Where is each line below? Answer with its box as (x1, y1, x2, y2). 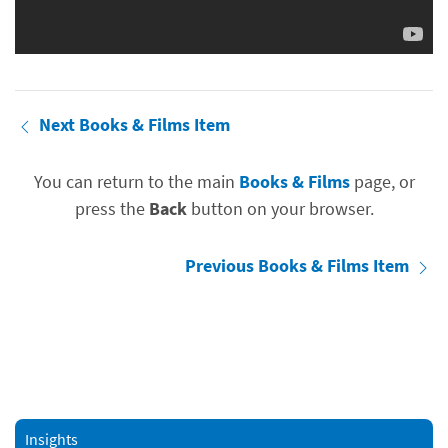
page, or (349, 170, 415, 194)
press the (74, 197, 149, 221)
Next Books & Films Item (39, 113, 230, 137)
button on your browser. (186, 197, 374, 221)
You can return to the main (33, 170, 239, 194)
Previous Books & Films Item (185, 254, 413, 278)
